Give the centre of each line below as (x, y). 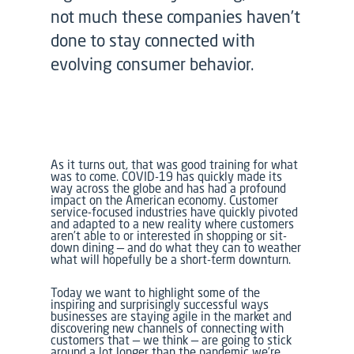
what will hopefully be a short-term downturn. (171, 260)
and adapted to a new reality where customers (173, 224)
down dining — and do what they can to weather (176, 248)
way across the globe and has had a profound (169, 188)
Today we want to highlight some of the (156, 293)
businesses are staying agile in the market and (171, 316)
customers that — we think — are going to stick (171, 340)
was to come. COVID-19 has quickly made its (167, 177)
